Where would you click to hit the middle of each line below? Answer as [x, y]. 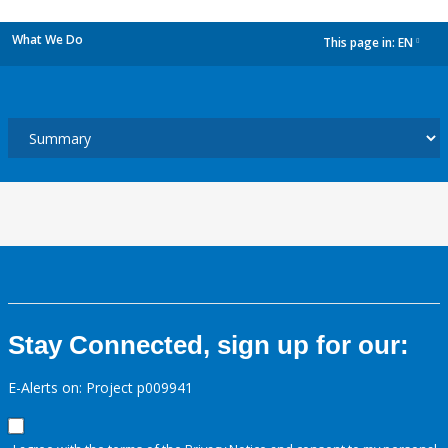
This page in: [360, 43]
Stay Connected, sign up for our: [208, 345]
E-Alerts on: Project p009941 [100, 387]
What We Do [47, 39]
